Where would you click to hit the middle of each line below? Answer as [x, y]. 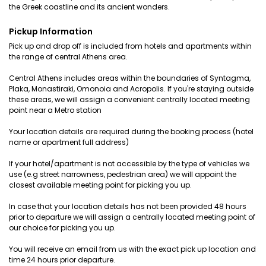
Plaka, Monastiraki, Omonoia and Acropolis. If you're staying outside [131, 89]
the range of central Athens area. [68, 57]
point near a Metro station [55, 110]
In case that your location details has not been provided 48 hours [128, 206]
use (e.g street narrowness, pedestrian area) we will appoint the [123, 174]
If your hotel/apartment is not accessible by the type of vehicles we [129, 164]
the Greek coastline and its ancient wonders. [89, 7]
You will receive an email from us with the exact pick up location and [132, 249]
